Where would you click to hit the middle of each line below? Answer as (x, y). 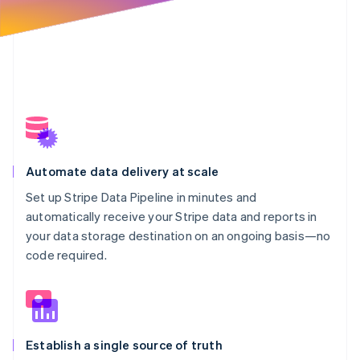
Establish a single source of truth (124, 344)
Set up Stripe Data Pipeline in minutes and (141, 196)
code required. (66, 254)
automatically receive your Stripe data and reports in (172, 216)
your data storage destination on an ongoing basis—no (178, 235)
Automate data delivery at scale (123, 171)
